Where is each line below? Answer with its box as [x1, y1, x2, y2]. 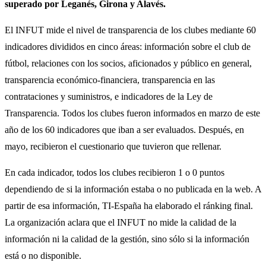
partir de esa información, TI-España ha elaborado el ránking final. [5, 200, 253, 211]
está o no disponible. [5, 250, 81, 261]
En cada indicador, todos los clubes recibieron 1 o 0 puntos [5, 167, 224, 178]
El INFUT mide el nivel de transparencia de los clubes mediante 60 [5, 24, 256, 35]
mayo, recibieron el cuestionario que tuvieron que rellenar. [5, 141, 221, 151]
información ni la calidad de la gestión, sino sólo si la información [5, 233, 249, 244]
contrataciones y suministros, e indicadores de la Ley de [5, 91, 213, 102]
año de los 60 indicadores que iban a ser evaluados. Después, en [5, 124, 244, 135]
